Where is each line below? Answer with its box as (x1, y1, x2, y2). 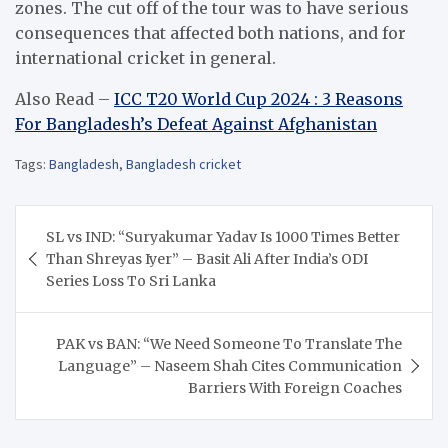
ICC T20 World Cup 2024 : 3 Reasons (114, 88, 403, 109)
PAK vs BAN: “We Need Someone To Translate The (56, 334, 402, 353)
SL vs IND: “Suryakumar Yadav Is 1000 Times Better (46, 227, 400, 246)
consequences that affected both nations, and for (15, 22, 406, 43)
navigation (14, 235, 150, 268)
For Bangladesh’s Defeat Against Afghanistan (15, 113, 377, 134)
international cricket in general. (15, 47, 276, 68)
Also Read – (15, 88, 114, 109)
